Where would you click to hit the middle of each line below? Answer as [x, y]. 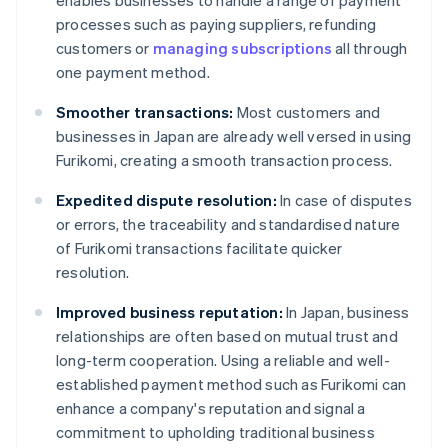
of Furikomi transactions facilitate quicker [199, 248]
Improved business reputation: [169, 312]
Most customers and [307, 112]
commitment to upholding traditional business [215, 432]
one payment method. [133, 72]
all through [370, 48]
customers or [104, 48]
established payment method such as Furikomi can [231, 384]
